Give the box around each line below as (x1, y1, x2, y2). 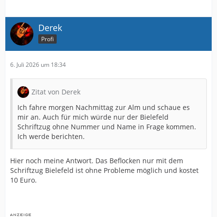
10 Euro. (10, 175, 37, 185)
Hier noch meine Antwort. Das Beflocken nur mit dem (10, 156, 183, 165)
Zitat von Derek (31, 87, 80, 96)
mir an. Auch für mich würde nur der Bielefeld (17, 112, 169, 122)
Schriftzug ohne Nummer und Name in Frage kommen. (17, 122, 196, 131)
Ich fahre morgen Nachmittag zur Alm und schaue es (17, 103, 190, 112)
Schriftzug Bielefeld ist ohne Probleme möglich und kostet (10, 166, 199, 175)
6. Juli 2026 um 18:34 (10, 61, 66, 69)
